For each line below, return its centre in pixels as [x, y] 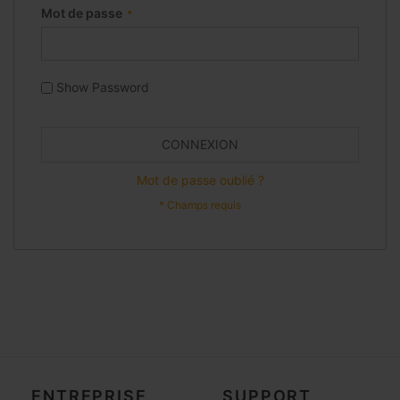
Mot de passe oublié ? [200, 180]
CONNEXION [200, 145]
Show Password [103, 87]
